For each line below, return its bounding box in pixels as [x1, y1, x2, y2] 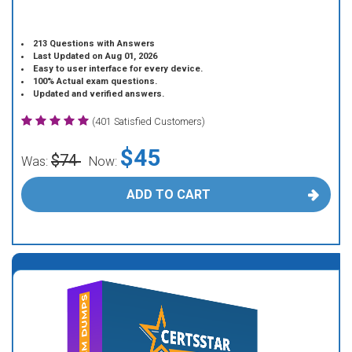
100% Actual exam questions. [33, 76, 158, 86]
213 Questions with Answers [33, 38, 156, 49]
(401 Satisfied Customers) [92, 115, 205, 127]
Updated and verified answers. [33, 89, 165, 99]
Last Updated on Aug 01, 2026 [33, 51, 158, 61]
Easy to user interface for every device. [33, 64, 203, 74]
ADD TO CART [126, 187, 211, 202]
